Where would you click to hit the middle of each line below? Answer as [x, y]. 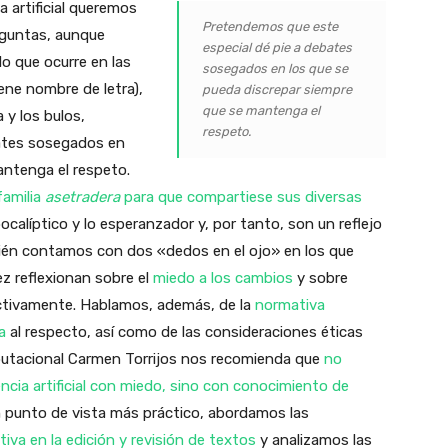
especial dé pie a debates [277, 47]
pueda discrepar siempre [277, 89]
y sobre [320, 277]
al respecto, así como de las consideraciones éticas [184, 331]
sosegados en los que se [275, 68]
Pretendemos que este [270, 26]
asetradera [82, 196]
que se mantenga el [261, 110]
